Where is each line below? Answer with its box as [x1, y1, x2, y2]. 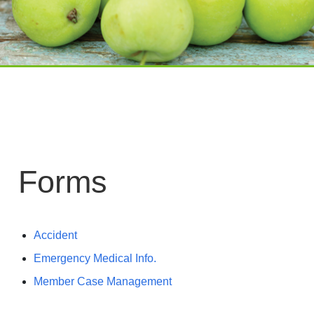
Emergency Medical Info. [34, 252, 156, 264]
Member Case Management [34, 275, 172, 287]
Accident [34, 229, 77, 241]
